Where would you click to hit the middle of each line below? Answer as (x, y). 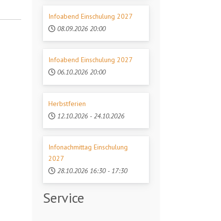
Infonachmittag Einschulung (88, 147)
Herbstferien (67, 103)
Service (64, 198)
